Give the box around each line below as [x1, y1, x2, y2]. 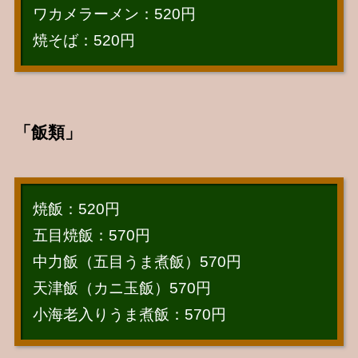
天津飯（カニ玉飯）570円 [32, 279, 211, 296]
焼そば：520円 [32, 32, 135, 50]
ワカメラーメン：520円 [32, 6, 196, 23]
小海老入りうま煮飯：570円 [32, 305, 226, 323]
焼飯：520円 [32, 200, 120, 217]
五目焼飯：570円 [32, 226, 150, 244]
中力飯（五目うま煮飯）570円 [32, 253, 241, 270]
